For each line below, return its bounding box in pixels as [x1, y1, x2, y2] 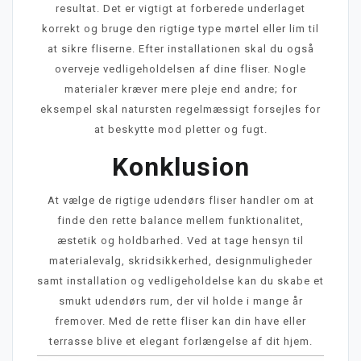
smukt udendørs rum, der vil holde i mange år [58, 294, 303, 307]
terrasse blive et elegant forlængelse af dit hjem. [48, 334, 313, 347]
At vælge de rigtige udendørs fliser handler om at [47, 193, 314, 206]
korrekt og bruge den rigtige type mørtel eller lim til [42, 22, 319, 35]
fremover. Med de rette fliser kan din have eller [55, 314, 306, 327]
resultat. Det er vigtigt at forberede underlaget [56, 2, 305, 15]
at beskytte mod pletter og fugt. [93, 122, 268, 135]
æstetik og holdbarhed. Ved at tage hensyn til [57, 234, 304, 247]
